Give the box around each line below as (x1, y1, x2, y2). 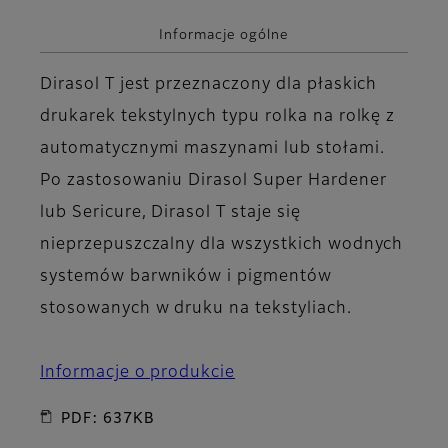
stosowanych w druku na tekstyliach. (40, 301, 352, 318)
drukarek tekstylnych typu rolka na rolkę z (40, 109, 396, 126)
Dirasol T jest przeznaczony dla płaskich (40, 77, 378, 94)
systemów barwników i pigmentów (40, 269, 332, 286)
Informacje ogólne (159, 28, 289, 42)
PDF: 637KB (61, 412, 155, 427)
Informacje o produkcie (40, 365, 236, 382)
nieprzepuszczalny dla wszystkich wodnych (40, 237, 404, 254)
